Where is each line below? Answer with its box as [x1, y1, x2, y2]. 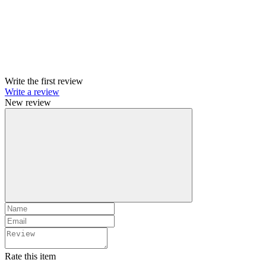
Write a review [5, 87, 59, 97]
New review [5, 97, 51, 108]
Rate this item [5, 251, 56, 262]
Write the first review [5, 76, 83, 87]
